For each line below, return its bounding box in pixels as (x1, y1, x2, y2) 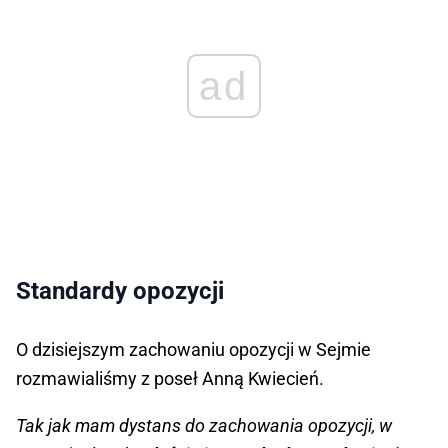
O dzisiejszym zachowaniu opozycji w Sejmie (16, 339, 371, 361)
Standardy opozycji (16, 277, 224, 306)
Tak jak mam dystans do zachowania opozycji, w (16, 415, 392, 437)
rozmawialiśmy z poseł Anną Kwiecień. (16, 368, 324, 390)
